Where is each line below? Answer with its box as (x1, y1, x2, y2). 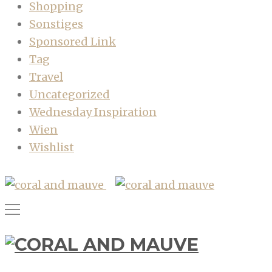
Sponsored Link (29, 34, 116, 49)
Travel (29, 69, 63, 84)
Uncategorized (29, 87, 110, 101)
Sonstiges (29, 16, 83, 31)
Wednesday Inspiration (29, 104, 157, 119)
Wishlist (29, 140, 74, 154)
